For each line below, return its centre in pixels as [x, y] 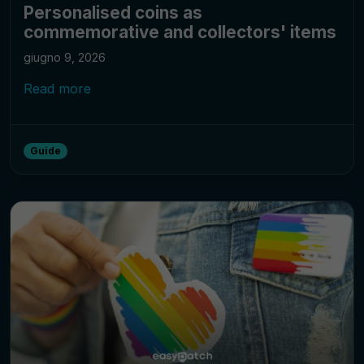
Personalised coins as [113, 13]
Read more [57, 89]
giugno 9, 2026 [65, 58]
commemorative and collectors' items [180, 32]
